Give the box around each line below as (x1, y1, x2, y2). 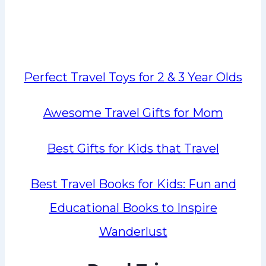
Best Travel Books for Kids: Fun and (30, 177, 236, 192)
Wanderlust (99, 224, 167, 239)
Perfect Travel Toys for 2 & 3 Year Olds (24, 70, 242, 85)
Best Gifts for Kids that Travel (47, 141, 219, 156)
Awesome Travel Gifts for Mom (43, 106, 223, 121)
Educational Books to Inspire (49, 201, 217, 216)
